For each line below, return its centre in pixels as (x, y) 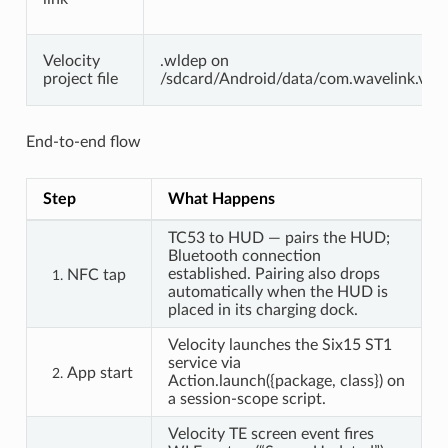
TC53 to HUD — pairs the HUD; (278, 237)
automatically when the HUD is (277, 291)
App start (99, 372)
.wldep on (194, 60)
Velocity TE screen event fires (270, 433)
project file (80, 78)
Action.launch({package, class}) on (286, 380)
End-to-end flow (83, 141)
